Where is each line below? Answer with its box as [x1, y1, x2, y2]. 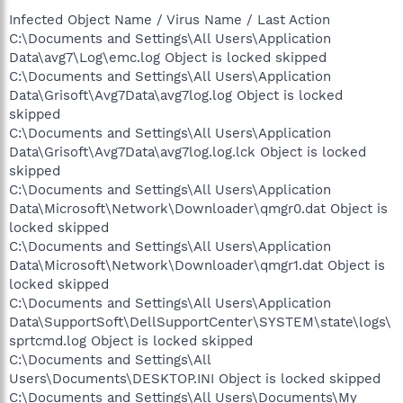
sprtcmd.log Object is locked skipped [9, 332, 253, 349]
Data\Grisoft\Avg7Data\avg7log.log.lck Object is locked [9, 143, 366, 160]
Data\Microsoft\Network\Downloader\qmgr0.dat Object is [9, 200, 388, 217]
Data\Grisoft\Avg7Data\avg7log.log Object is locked [9, 86, 343, 103]
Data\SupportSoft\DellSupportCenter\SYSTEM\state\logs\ [9, 313, 391, 330]
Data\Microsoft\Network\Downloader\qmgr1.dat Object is [9, 256, 385, 273]
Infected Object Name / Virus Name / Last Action [9, 11, 330, 28]
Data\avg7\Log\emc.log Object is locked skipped [9, 49, 327, 66]
